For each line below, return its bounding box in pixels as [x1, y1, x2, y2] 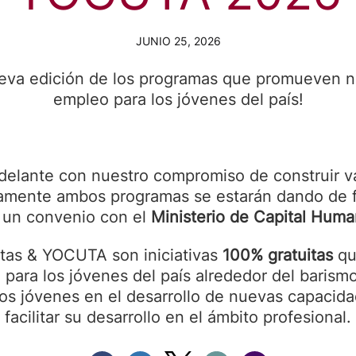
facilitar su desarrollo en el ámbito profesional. [5, 308, 351, 327]
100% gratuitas [222, 246, 333, 265]
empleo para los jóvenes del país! [52, 90, 304, 109]
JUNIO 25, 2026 [135, 34, 221, 48]
